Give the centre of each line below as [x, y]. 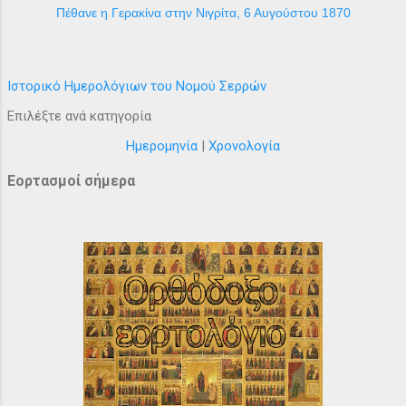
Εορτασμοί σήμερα [71, 180]
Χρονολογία [244, 145]
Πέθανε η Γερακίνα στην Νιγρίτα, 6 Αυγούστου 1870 [203, 12]
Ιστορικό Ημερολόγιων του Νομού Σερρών [137, 86]
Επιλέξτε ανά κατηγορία [79, 116]
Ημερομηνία [162, 145]
